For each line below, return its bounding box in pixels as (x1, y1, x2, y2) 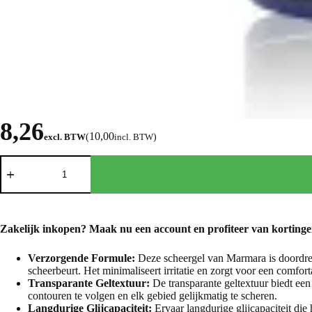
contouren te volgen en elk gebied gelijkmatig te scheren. (28, 289, 277, 302)
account (154, 222, 191, 235)
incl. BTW (114, 131, 153, 142)
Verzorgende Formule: (28, 251, 135, 264)
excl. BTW (44, 131, 86, 142)
